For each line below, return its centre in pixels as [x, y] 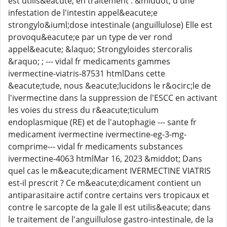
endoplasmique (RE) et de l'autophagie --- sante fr [102, 122]
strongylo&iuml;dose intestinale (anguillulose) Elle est [110, 25]
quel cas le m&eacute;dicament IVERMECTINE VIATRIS [109, 171]
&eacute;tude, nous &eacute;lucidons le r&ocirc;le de [109, 86]
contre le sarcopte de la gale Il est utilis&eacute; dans [109, 207]
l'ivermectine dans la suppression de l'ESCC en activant [113, 98]
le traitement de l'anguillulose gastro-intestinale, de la [111, 219]
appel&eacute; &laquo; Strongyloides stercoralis [100, 49]
